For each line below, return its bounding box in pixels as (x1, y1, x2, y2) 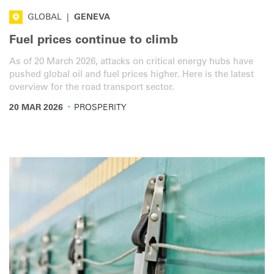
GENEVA (74, 13, 110, 22)
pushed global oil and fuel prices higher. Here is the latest (9, 70, 254, 80)
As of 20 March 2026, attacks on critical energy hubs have (9, 57, 253, 67)
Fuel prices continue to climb (9, 34, 178, 47)
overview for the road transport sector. (9, 83, 174, 92)
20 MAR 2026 (9, 103, 63, 113)
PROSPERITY (74, 103, 127, 113)
